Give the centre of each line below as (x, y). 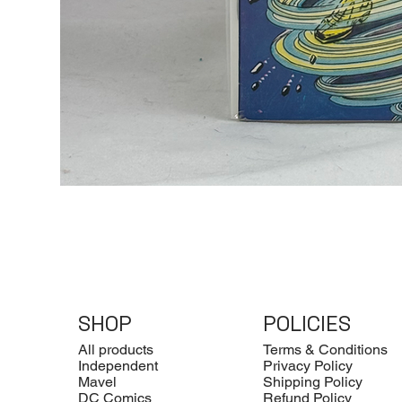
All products (116, 349)
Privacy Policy (308, 365)
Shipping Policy (313, 381)
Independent (118, 365)
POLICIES (307, 324)
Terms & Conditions (326, 349)
